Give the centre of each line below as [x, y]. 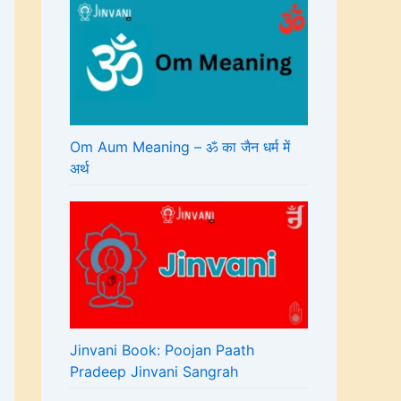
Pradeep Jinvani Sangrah [154, 372]
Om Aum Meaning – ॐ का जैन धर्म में [180, 147]
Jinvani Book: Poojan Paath [162, 350]
